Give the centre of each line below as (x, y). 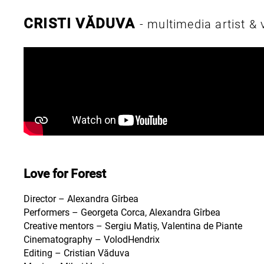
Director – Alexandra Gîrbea (81, 199)
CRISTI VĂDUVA (82, 24)
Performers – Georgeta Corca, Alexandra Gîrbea (122, 213)
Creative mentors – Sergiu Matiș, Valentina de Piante (133, 226)
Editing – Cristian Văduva (77, 253)
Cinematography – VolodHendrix (92, 240)
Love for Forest (65, 174)
